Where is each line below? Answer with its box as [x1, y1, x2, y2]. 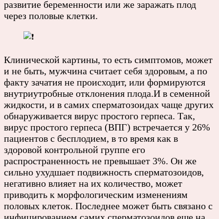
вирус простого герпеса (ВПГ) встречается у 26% [4, 121, 210, 132]
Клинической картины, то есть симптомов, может [4, 54, 213, 65]
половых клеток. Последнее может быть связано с [4, 200, 213, 211]
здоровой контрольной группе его [4, 144, 145, 155]
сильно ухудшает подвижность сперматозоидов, [4, 166, 204, 177]
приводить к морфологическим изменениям [4, 189, 188, 200]
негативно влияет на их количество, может [4, 177, 182, 189]
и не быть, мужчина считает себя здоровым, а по [4, 65, 207, 76]
